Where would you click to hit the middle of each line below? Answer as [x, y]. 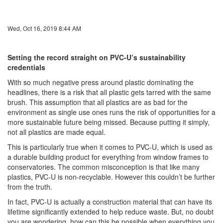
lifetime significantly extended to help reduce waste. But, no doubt [111, 212]
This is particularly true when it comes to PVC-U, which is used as [110, 147]
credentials [26, 67]
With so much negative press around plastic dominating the [101, 82]
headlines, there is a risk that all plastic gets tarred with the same [109, 92]
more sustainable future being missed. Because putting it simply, [109, 122]
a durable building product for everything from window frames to [108, 157]
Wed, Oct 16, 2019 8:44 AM [44, 28]
